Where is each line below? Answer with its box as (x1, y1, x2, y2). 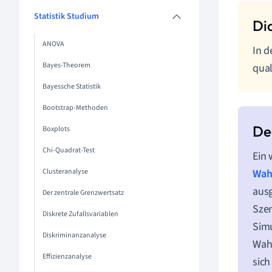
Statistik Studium (34, 10, 99, 22)
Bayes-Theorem (42, 60, 90, 70)
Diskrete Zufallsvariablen (42, 209, 118, 219)
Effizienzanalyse (42, 251, 92, 262)
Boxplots (42, 124, 70, 134)
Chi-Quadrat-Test (42, 145, 95, 155)
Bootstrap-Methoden (42, 103, 108, 113)
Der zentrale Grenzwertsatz (42, 188, 124, 198)
